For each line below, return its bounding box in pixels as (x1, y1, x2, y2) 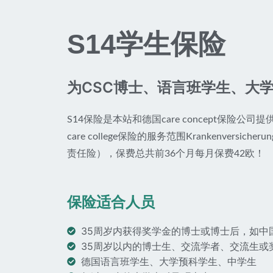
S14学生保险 (67, 28, 225, 60)
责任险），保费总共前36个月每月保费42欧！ (67, 148, 264, 158)
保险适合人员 (67, 193, 155, 211)
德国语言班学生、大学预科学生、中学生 (80, 255, 257, 268)
